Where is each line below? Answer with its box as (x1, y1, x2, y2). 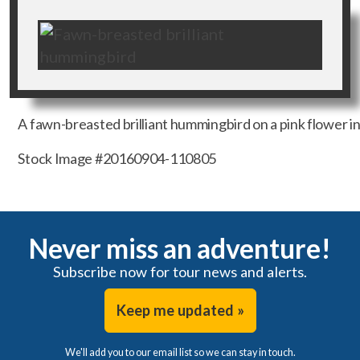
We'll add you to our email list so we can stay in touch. (64, 346, 296, 358)
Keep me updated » (116, 301, 244, 320)
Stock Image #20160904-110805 (18, 149, 217, 168)
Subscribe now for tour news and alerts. (53, 263, 307, 281)
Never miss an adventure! (29, 232, 331, 265)
